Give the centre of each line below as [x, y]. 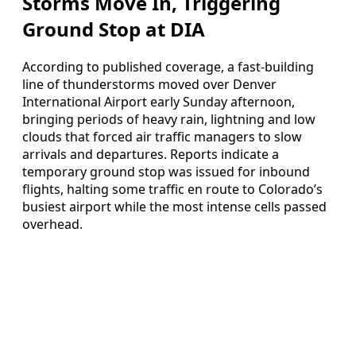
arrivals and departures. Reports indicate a [151, 154]
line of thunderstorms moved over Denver [149, 84]
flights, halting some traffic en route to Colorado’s [172, 189]
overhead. [52, 224]
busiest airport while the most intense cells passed [174, 206]
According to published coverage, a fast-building [168, 66]
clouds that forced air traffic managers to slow [162, 136]
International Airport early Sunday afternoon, [159, 101]
